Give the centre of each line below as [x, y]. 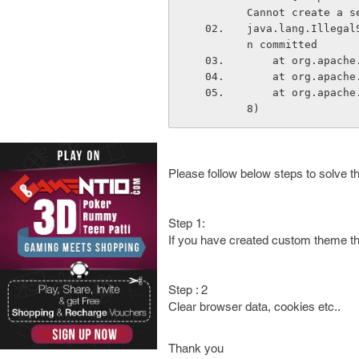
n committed [282, 44]
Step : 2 [188, 290]
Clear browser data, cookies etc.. [254, 307]
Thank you [196, 348]
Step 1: [187, 223]
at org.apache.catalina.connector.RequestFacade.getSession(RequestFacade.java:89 [259, 93]
